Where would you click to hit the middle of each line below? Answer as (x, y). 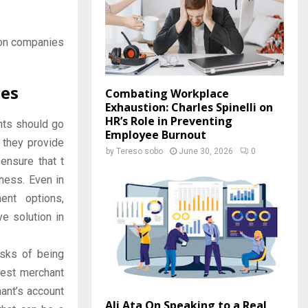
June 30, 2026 (206, 151)
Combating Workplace (167, 93)
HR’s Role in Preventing (169, 121)
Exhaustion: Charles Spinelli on (189, 107)
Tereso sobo (140, 151)
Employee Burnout (156, 134)
